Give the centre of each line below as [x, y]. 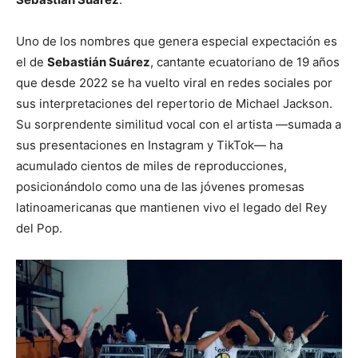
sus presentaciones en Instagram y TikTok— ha [149, 145]
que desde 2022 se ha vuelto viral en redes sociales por [174, 83]
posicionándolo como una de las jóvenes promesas [160, 187]
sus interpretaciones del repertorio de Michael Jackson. [174, 103]
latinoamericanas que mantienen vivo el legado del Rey [171, 207]
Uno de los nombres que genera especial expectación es [177, 41]
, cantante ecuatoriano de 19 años [245, 62]
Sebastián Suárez [99, 62]
